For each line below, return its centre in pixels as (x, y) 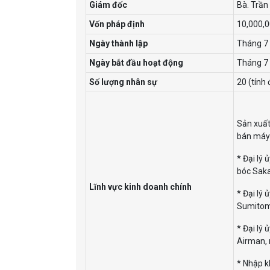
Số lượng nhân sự (123, 82)
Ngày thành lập (118, 43)
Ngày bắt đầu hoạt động (136, 62)
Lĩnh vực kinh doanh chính (140, 187)
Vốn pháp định (117, 24)
